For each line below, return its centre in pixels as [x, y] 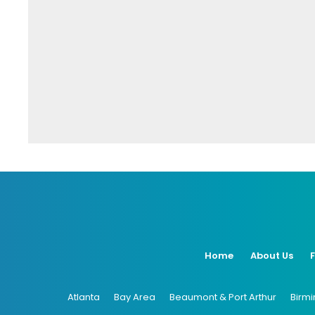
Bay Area [134, 297]
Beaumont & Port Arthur [223, 297]
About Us [272, 255]
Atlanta [83, 297]
